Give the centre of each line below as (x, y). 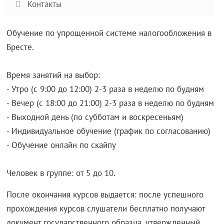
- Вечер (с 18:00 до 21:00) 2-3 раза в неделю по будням (110, 103)
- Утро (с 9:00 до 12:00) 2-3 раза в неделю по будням (105, 89)
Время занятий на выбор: (53, 75)
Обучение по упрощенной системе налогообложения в (109, 33)
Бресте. (20, 47)
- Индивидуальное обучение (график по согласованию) (109, 131)
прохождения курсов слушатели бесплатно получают (106, 208)
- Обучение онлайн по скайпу (61, 145)
